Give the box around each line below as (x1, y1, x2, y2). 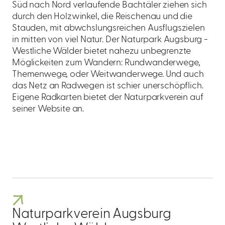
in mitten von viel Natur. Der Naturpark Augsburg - (12, 35, 208, 44)
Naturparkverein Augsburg (12, 207, 171, 221)
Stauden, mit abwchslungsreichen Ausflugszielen (12, 24, 205, 33)
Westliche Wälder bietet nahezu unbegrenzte (12, 47, 191, 56)
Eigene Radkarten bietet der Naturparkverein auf (12, 93, 203, 102)
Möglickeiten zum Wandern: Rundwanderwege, (12, 58, 200, 67)
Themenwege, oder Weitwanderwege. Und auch (12, 70, 204, 79)
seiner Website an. (12, 104, 84, 114)
